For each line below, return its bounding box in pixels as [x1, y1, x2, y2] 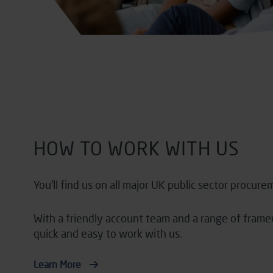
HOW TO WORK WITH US [33, 137, 239, 159]
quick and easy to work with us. [33, 226, 182, 240]
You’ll [33, 177, 58, 191]
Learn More [33, 258, 83, 270]
